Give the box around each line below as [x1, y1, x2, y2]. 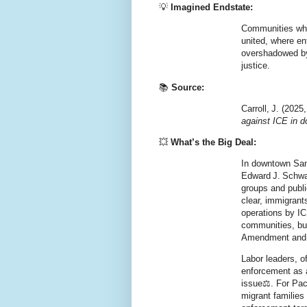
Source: [171, 82, 204, 93]
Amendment [241, 232, 289, 243]
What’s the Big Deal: [171, 136, 256, 147]
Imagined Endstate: [171, 2, 253, 13]
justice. [241, 60, 270, 71]
